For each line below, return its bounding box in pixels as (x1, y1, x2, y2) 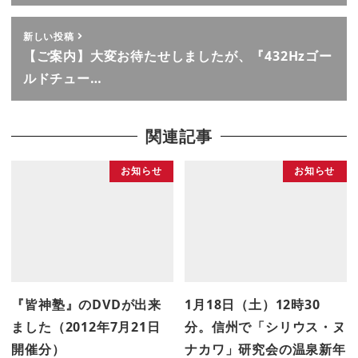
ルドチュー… (22, 69, 102, 87)
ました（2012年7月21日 (11, 318, 161, 336)
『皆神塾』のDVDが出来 (11, 296, 161, 314)
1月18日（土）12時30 (185, 296, 320, 314)
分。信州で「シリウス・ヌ (185, 318, 346, 336)
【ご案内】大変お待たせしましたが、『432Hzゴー (22, 46, 332, 65)
